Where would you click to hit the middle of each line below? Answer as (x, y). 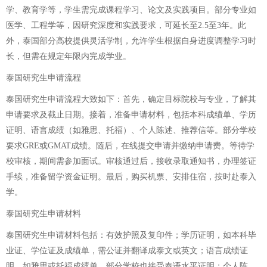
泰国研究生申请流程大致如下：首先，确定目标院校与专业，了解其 (131, 99)
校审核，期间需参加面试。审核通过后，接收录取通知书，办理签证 (131, 161)
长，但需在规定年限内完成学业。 (69, 56)
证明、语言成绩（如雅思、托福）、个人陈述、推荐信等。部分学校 (131, 130)
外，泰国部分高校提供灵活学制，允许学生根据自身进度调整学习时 (131, 41)
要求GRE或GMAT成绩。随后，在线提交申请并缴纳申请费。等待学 (130, 146)
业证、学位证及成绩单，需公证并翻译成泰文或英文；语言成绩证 (127, 251)
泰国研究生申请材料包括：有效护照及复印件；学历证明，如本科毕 (131, 235)
